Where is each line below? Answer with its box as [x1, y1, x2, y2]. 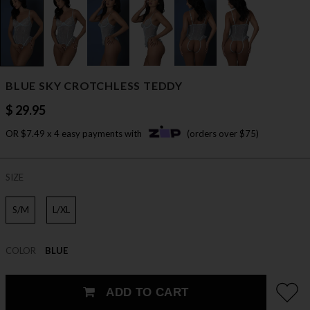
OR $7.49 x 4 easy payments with [6, 128, 144, 140]
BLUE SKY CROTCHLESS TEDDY [6, 79, 183, 93]
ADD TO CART [102, 286, 189, 300]
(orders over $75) [187, 128, 259, 140]
